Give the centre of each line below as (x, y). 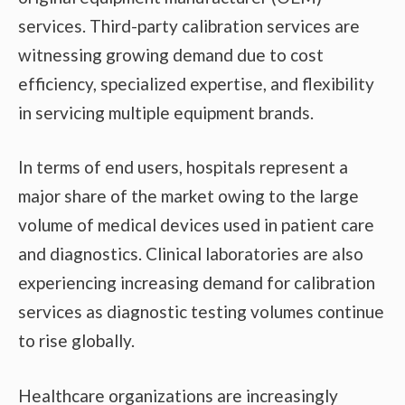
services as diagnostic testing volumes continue (201, 312)
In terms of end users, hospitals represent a (183, 167)
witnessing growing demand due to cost (171, 54)
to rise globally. (76, 341)
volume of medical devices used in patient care (196, 225)
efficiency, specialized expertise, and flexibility (196, 83)
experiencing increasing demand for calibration (197, 283)
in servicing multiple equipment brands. (166, 112)
